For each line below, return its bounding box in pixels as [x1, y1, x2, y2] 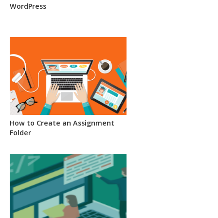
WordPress [10, 1, 46, 11]
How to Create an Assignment [10, 118, 114, 127]
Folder [10, 127, 31, 137]
